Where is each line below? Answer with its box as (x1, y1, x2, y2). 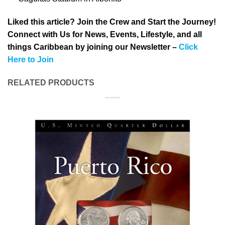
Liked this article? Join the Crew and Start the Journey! (8, 17, 216, 26)
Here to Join (8, 55, 54, 64)
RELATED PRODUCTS (8, 78, 94, 87)
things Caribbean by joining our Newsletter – (8, 42, 177, 51)
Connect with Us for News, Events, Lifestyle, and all (8, 30, 202, 39)
